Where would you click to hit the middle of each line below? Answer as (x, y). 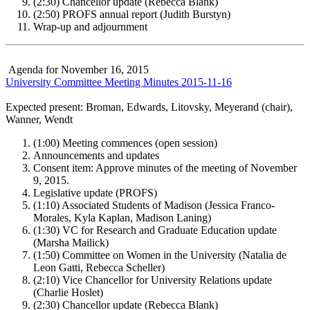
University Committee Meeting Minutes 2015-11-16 (119, 82)
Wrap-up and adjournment (90, 26)
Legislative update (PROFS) (95, 192)
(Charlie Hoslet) (68, 292)
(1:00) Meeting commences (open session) (125, 143)
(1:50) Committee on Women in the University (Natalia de (160, 255)
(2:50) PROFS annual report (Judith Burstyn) (132, 14)
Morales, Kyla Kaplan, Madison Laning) (122, 217)
